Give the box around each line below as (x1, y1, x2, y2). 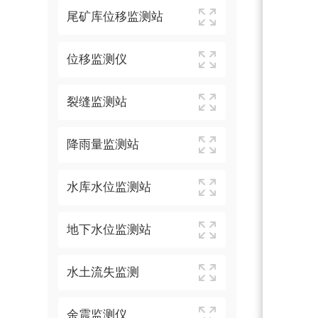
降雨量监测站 (67, 138, 140, 150)
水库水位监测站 (67, 181, 152, 193)
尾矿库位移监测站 (67, 11, 164, 23)
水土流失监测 (67, 266, 140, 278)
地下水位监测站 (67, 224, 152, 236)
